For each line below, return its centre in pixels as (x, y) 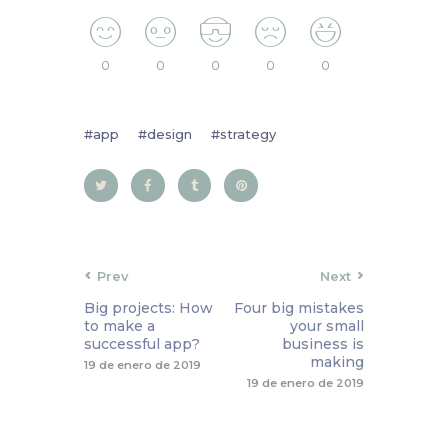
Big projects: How (148, 307)
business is (323, 343)
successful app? (142, 343)
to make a (119, 325)
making (337, 361)
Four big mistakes (299, 307)
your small (327, 325)
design (169, 133)
